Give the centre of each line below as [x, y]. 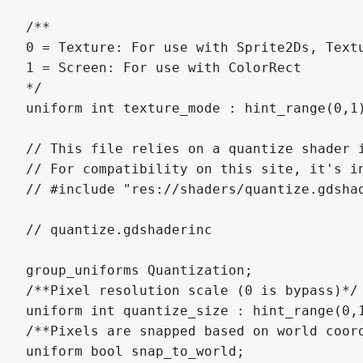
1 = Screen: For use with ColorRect [164, 67]
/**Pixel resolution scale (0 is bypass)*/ [192, 290]
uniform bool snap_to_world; [135, 351]
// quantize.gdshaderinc [119, 229]
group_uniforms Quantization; [139, 270]
